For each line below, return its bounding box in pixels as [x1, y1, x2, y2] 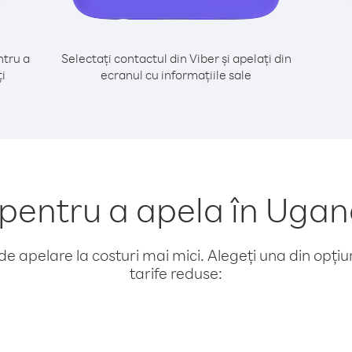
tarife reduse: [130, 263, 222, 283]
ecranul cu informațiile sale [101, 67, 251, 82]
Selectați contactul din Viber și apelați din [60, 50, 291, 66]
